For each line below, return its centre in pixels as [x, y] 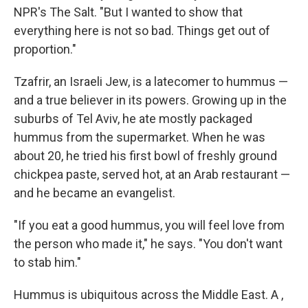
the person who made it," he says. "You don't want [148, 243]
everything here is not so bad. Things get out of [142, 30]
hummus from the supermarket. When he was [140, 137]
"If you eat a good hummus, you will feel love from [149, 225]
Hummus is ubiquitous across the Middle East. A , [148, 294]
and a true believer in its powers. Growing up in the [150, 100]
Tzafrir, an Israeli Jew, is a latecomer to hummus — [151, 81]
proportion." [45, 49]
